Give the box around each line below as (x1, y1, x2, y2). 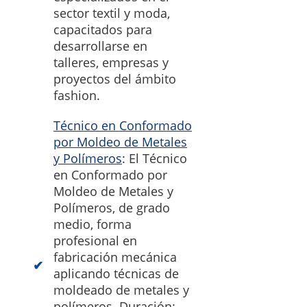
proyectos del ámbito (53, 71, 176, 88)
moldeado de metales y (53, 282, 189, 299)
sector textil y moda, (53, 5, 170, 22)
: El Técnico (122, 150, 187, 167)
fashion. (53, 87, 100, 104)
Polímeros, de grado (53, 199, 170, 217)
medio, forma (53, 216, 132, 233)
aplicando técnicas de (53, 265, 179, 282)
